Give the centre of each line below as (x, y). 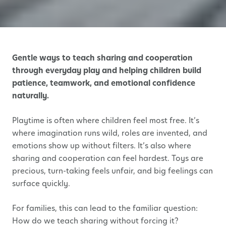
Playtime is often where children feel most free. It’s (106, 120)
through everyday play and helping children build (107, 70)
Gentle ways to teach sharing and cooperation (102, 58)
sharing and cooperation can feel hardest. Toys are (108, 158)
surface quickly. (41, 183)
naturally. (31, 95)
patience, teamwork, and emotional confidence (104, 83)
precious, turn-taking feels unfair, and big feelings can (112, 171)
